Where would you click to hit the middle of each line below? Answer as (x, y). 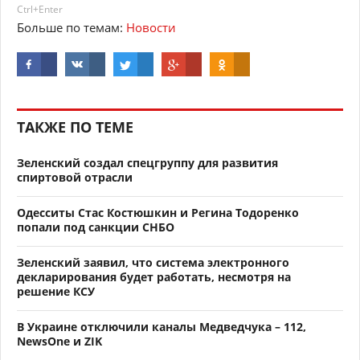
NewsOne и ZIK (59, 342)
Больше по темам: (72, 28)
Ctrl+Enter (40, 10)
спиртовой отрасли (75, 178)
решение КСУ (56, 292)
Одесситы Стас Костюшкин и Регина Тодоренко (158, 213)
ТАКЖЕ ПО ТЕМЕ (75, 127)
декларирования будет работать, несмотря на (154, 277)
